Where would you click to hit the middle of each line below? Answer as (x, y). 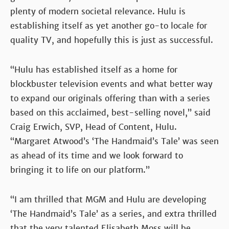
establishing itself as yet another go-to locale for (109, 26)
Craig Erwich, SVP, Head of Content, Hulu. (94, 127)
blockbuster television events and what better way (111, 84)
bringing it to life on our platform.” (80, 170)
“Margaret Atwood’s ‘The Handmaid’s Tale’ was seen (114, 141)
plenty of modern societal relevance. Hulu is (98, 11)
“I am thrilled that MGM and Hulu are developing (108, 199)
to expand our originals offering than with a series (110, 98)
